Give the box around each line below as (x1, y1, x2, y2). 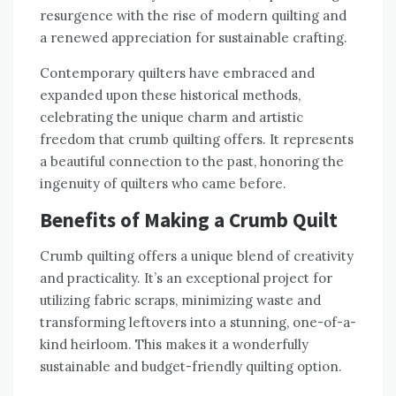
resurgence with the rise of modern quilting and (40, 7, 346, 25)
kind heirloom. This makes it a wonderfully (40, 336, 308, 354)
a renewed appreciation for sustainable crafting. (40, 29, 347, 47)
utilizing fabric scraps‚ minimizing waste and (40, 292, 321, 309)
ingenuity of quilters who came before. (40, 175, 286, 193)
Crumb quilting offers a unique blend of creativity (40, 247, 354, 265)
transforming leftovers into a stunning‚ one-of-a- (40, 314, 356, 331)
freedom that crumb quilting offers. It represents (40, 131, 354, 148)
